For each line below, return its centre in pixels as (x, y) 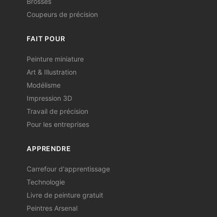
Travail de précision (57, 111)
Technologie (46, 182)
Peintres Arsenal (52, 208)
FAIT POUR (46, 38)
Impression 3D (49, 98)
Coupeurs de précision (62, 14)
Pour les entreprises (58, 124)
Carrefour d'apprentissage (68, 169)
